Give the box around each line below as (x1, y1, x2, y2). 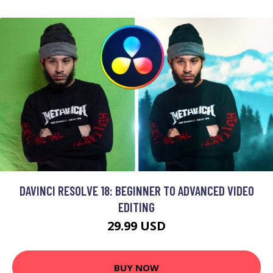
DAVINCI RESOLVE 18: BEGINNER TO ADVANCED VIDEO (19, 183, 254, 199)
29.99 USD (107, 218, 166, 235)
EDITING (118, 199, 155, 215)
